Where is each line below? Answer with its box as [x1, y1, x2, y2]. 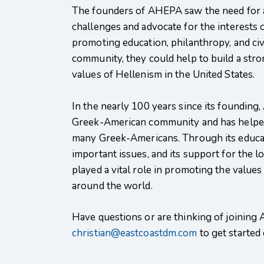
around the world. [72, 179, 153, 193]
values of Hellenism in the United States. [72, 68, 255, 82]
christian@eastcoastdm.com [72, 226, 197, 240]
